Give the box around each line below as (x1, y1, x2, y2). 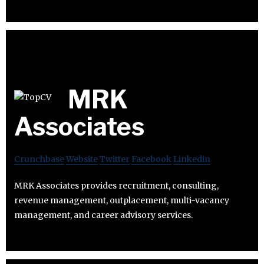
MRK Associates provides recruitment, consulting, (14, 180, 219, 192)
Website (66, 154, 98, 165)
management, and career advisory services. (14, 210, 193, 221)
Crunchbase (14, 154, 64, 165)
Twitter (100, 154, 130, 165)
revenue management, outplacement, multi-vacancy (14, 195, 229, 206)
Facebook (131, 154, 171, 165)
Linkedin (173, 154, 210, 165)
